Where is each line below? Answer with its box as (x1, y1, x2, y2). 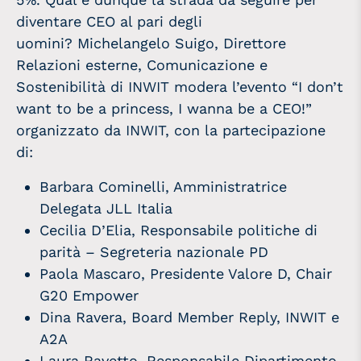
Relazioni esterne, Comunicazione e (16, 56, 268, 73)
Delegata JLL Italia (39, 199, 173, 217)
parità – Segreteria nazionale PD (39, 243, 269, 260)
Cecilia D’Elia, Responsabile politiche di (39, 221, 318, 239)
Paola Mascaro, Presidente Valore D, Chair (39, 264, 333, 282)
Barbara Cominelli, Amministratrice (39, 177, 288, 195)
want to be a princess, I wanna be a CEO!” (16, 99, 312, 117)
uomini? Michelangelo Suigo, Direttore (16, 34, 286, 52)
